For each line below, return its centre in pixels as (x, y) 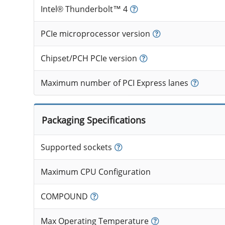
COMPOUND (64, 197)
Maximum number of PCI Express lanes (114, 83)
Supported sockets (76, 147)
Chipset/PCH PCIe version (89, 59)
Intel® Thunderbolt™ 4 (84, 9)
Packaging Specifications (93, 120)
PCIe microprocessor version (95, 34)
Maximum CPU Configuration (95, 172)
